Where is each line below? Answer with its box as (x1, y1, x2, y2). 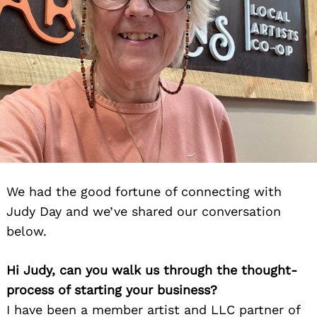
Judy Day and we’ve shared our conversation (6, 204, 281, 219)
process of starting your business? (6, 282, 217, 298)
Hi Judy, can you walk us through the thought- (6, 263, 297, 278)
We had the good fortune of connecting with (6, 184, 282, 200)
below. (6, 224, 47, 239)
